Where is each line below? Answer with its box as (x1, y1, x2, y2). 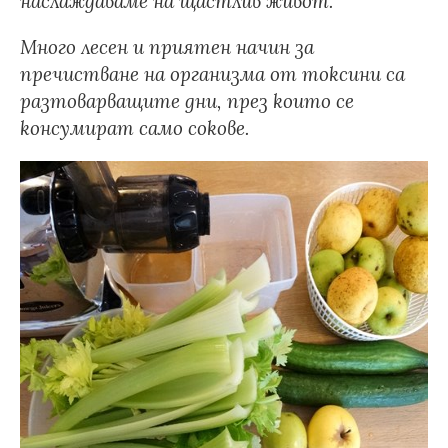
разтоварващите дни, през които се (20, 89, 354, 113)
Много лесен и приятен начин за (20, 35, 314, 59)
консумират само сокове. (20, 116, 254, 140)
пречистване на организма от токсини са (20, 62, 405, 86)
